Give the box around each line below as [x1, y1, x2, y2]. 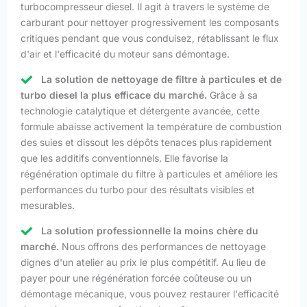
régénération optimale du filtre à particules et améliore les [21, 167, 278, 180]
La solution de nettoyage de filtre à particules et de [41, 73, 282, 85]
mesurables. [21, 199, 75, 211]
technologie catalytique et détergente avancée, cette [21, 104, 260, 116]
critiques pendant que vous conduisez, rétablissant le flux [21, 32, 279, 44]
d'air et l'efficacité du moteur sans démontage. [21, 47, 230, 60]
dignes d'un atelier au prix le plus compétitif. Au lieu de [21, 256, 266, 268]
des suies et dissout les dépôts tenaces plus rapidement [21, 136, 272, 148]
